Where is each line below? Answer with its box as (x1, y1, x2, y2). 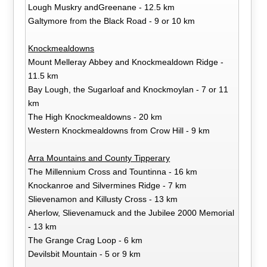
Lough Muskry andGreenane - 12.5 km (28, 2, 175, 12)
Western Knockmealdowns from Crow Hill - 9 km (28, 125, 210, 135)
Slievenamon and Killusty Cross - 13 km (28, 194, 178, 204)
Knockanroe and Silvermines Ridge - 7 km (28, 180, 187, 190)
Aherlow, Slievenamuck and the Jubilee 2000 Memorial (28, 207, 235, 218)
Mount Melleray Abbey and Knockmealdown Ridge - (28, 57, 224, 67)
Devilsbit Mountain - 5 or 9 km (28, 249, 141, 259)
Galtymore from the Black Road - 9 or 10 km (28, 15, 195, 26)
